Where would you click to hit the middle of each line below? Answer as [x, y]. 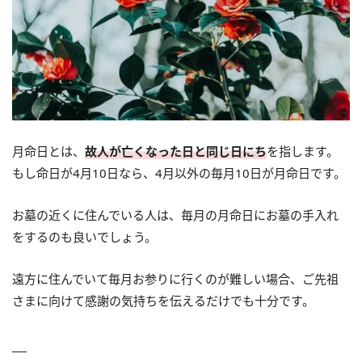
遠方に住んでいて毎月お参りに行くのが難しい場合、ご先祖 [175, 279]
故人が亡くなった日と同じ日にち [176, 152]
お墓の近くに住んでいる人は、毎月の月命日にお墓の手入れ [175, 215]
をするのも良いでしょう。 [84, 237]
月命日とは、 [48, 152]
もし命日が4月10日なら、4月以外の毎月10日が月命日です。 [179, 173]
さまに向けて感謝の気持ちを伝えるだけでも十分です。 [163, 301]
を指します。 [303, 152]
